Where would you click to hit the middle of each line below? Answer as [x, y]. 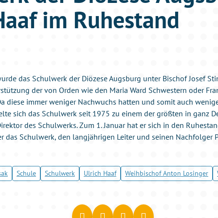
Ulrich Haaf [100, 173]
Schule [26, 173]
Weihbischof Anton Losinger [167, 173]
